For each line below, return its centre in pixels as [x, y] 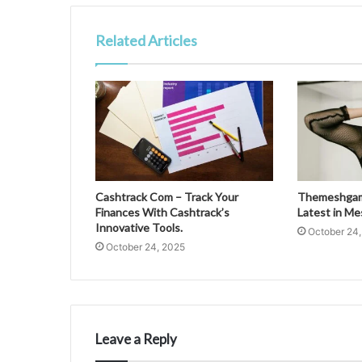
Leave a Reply [136, 339]
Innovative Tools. [139, 228]
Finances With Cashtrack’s [162, 213]
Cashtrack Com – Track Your [167, 197]
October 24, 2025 [145, 247]
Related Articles [146, 40]
